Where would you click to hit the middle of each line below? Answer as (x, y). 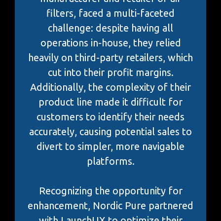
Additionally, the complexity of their (110, 87)
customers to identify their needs (110, 116)
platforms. (110, 161)
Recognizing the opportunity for (110, 190)
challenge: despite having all (110, 28)
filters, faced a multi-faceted (110, 13)
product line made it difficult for (110, 102)
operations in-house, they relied (110, 42)
